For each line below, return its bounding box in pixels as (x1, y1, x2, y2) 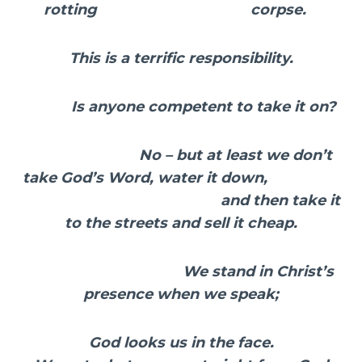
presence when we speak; (83, 285, 279, 304)
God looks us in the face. (88, 334, 274, 352)
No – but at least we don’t (30, 146, 332, 165)
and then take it (22, 192, 340, 210)
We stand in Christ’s (28, 263, 334, 281)
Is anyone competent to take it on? (26, 98, 336, 116)
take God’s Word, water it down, (22, 169, 340, 187)
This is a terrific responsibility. (69, 49, 293, 68)
